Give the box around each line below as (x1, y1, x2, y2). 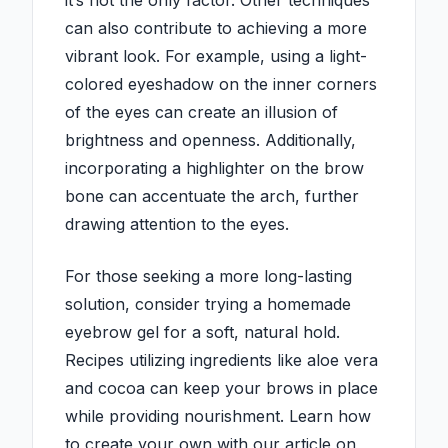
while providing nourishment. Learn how (65, 406, 371, 427)
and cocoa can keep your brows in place (65, 378, 378, 399)
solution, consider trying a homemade (65, 294, 351, 315)
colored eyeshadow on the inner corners (65, 74, 377, 95)
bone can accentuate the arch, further (65, 186, 359, 207)
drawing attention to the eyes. (65, 214, 289, 235)
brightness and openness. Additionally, (65, 130, 356, 151)
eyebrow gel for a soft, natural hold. (65, 322, 340, 343)
